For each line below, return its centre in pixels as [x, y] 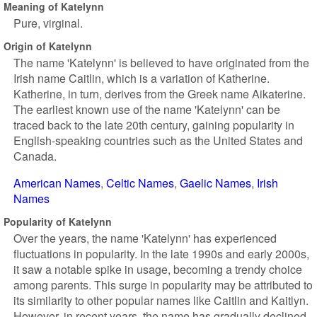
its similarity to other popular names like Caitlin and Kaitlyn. [161, 300]
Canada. [35, 156]
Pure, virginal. [48, 23]
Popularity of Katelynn [58, 221]
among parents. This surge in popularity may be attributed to [163, 285]
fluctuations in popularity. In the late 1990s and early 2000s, [161, 254]
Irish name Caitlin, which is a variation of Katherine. [142, 78]
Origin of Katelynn [48, 46]
